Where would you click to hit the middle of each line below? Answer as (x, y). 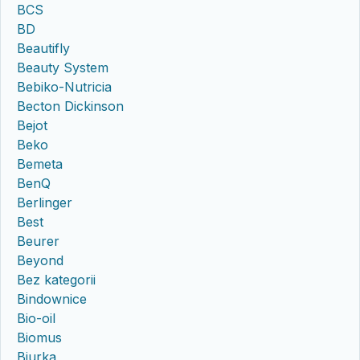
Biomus (39, 337)
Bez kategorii (56, 279)
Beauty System (63, 67)
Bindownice (52, 299)
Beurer (38, 241)
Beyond (40, 260)
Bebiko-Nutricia (64, 86)
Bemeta (40, 164)
